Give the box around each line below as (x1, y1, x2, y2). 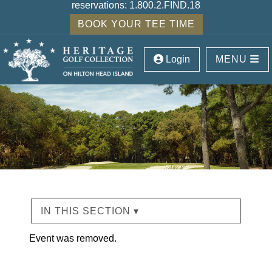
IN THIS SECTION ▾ (41, 205, 140, 216)
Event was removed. (29, 233, 117, 243)
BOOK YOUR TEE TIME (77, 19, 195, 29)
